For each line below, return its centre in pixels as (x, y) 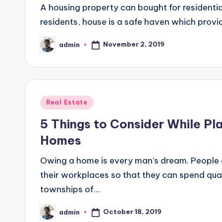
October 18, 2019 (132, 212)
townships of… (70, 189)
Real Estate (67, 102)
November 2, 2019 (134, 44)
